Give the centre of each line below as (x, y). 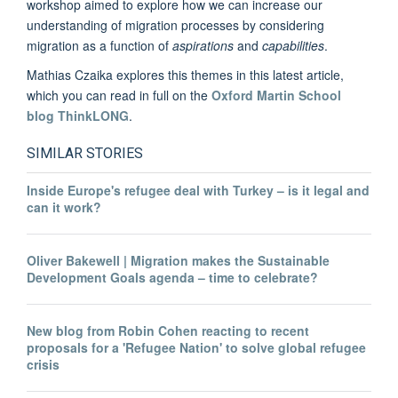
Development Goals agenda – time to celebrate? (172, 277)
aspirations (205, 46)
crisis (43, 364)
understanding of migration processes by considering (175, 25)
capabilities (293, 46)
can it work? (64, 207)
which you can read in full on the (119, 96)
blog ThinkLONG (78, 116)
